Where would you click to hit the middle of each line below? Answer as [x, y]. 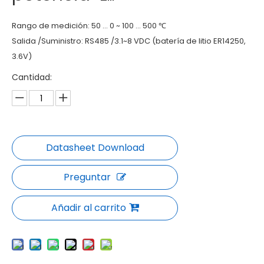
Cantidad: [32, 77]
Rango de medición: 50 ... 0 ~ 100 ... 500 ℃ [89, 26]
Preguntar [87, 177]
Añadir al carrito [88, 208]
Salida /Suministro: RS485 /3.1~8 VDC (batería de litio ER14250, [129, 41]
